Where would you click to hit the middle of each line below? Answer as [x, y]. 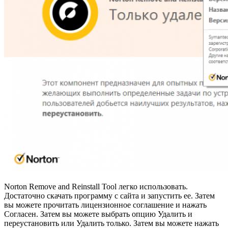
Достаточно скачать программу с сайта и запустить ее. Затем [109, 196]
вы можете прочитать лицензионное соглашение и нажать [105, 205]
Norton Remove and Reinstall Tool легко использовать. [96, 187]
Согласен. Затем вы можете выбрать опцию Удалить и [98, 214]
